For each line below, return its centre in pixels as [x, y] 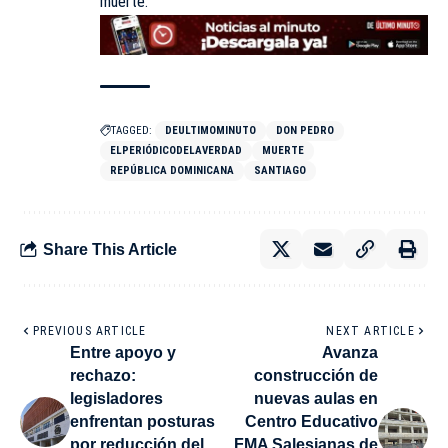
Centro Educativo [311, 422]
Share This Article [110, 249]
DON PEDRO [305, 131]
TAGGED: [131, 131]
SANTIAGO [280, 171]
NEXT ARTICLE [370, 331]
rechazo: [103, 376]
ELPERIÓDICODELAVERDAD [176, 151]
